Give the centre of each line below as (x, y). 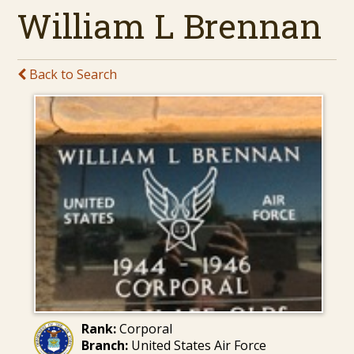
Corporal (144, 328)
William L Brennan (170, 25)
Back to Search (72, 74)
